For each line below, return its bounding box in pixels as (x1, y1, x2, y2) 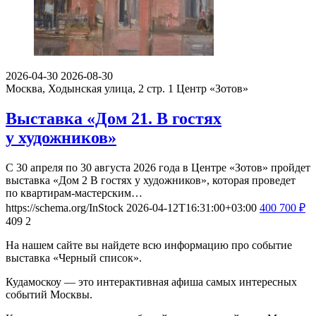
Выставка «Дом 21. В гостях (6, 109, 221, 128)
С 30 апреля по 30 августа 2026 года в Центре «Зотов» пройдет (6, 161, 310, 174)
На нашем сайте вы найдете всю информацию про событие (6, 238, 292, 251)
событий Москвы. (6, 288, 92, 300)
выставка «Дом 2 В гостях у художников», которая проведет (6, 174, 296, 186)
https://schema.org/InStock (6, 201, 123, 214)
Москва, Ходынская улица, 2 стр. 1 (6, 82, 174, 95)
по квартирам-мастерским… (6, 186, 142, 199)
